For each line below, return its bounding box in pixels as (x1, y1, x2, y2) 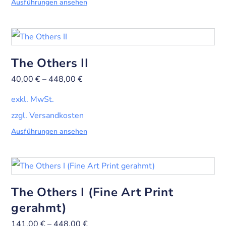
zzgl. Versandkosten (11, 110, 84, 122)
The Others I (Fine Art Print (11, 184, 174, 201)
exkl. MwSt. (11, 94, 54, 105)
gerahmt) (11, 200, 68, 216)
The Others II (11, 55, 89, 72)
